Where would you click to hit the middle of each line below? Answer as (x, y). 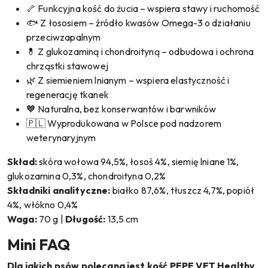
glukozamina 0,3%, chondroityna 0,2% (87, 176)
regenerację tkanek (68, 95)
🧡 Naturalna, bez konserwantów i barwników (121, 109)
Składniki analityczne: (59, 190)
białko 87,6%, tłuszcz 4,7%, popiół (182, 190)
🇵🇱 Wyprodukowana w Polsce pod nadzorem (124, 123)
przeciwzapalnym (64, 37)
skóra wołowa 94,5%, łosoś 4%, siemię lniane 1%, (138, 162)
